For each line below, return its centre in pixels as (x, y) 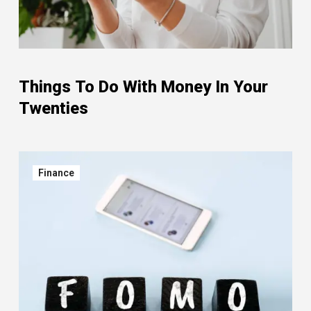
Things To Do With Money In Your (143, 87)
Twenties (53, 108)
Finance (56, 173)
